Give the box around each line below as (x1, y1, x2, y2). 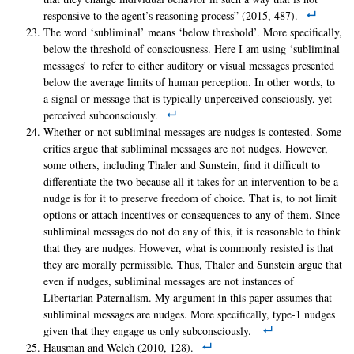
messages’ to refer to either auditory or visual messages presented (43, 58, 334, 73)
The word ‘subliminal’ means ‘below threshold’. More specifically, (43, 24, 342, 40)
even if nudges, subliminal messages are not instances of (43, 273, 294, 289)
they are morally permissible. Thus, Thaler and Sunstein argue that (43, 257, 342, 273)
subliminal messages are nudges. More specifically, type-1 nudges (43, 307, 335, 322)
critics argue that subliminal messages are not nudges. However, (43, 141, 328, 156)
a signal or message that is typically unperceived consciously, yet (43, 91, 332, 107)
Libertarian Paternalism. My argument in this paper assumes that (43, 290, 332, 306)
